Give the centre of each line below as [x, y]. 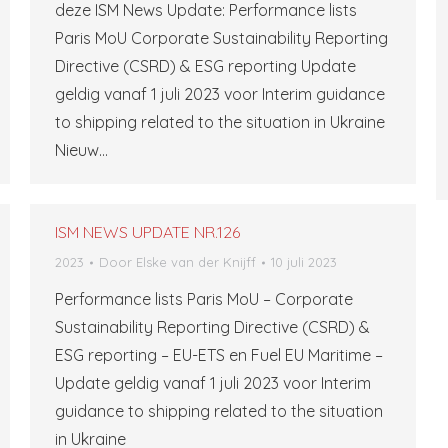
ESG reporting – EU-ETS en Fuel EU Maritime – [219, 355]
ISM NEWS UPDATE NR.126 [147, 232]
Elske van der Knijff [196, 262]
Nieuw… [81, 150]
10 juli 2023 [304, 262]
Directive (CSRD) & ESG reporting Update [205, 66]
